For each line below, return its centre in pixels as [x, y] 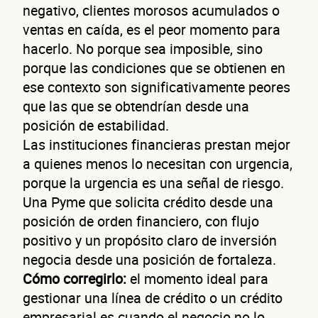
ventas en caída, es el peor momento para [152, 29]
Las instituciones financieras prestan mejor [157, 144]
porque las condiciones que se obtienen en [154, 67]
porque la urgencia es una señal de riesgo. [153, 182]
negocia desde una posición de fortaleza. [149, 259]
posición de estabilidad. [96, 125]
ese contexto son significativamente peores [157, 87]
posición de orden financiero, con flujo [141, 221]
